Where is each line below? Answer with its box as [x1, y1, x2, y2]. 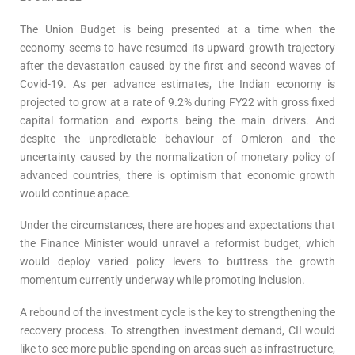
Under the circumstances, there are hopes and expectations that [20, 219, 335, 232]
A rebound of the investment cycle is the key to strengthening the [20, 305, 335, 319]
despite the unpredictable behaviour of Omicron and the [20, 132, 335, 145]
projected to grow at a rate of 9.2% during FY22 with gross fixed [20, 95, 335, 109]
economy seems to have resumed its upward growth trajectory [20, 40, 335, 54]
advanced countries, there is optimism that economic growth [20, 168, 335, 181]
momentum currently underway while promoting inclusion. [20, 273, 307, 287]
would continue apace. [20, 186, 133, 200]
